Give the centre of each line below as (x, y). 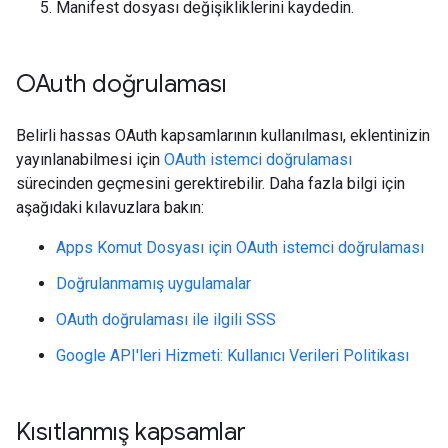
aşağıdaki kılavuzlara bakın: (110, 207)
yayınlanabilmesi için (90, 159)
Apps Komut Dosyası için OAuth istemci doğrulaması (240, 247)
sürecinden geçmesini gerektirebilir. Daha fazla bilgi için (210, 183)
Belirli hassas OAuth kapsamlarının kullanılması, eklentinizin (223, 135)
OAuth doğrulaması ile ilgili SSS (166, 319)
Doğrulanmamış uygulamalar (153, 283)
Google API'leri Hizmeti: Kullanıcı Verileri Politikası (232, 355)
